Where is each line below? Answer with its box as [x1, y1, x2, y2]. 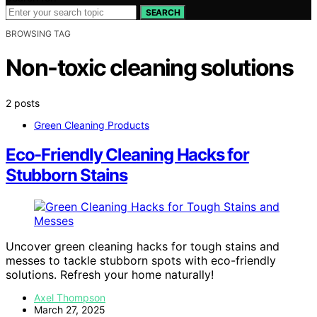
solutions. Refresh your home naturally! [6, 267, 214, 282]
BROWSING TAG [6, 28, 71, 39]
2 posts [6, 96, 40, 109]
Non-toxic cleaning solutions [6, 54, 294, 82]
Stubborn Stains [6, 165, 128, 186]
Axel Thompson [34, 292, 105, 304]
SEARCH [146, 6, 180, 18]
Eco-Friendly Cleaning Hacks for [6, 144, 249, 166]
